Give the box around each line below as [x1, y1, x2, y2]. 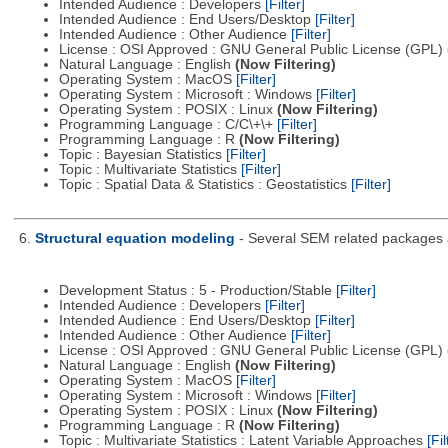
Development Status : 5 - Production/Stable [58, 283, 336, 299]
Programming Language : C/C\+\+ [58, 117, 277, 133]
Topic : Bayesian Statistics [58, 147, 226, 163]
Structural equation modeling [34, 231, 235, 247]
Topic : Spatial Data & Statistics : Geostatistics [58, 177, 351, 193]
